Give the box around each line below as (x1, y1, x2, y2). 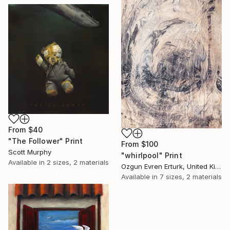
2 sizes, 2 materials (47, 158, 109, 166)
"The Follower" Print (8, 136, 83, 145)
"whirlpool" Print (121, 150, 182, 160)
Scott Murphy (8, 147, 51, 156)
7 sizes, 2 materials (160, 172, 222, 181)
